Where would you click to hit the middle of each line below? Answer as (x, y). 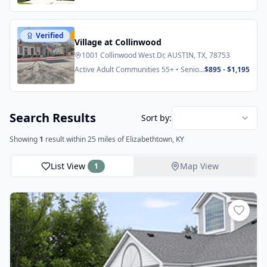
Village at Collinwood (118, 42)
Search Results (53, 118)
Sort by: (156, 118)
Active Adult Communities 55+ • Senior (138, 69)
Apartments (94, 79)
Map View (199, 166)
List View (68, 166)
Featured (102, 35)
